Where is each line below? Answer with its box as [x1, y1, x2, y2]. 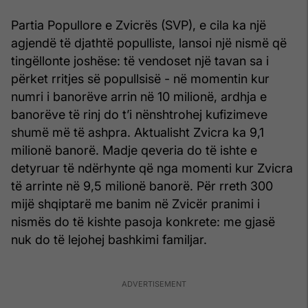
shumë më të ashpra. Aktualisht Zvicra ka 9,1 [11, 124, 264, 140]
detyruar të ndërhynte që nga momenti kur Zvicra [11, 160, 293, 175]
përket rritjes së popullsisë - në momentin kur [11, 71, 269, 86]
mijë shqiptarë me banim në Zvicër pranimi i [11, 196, 260, 211]
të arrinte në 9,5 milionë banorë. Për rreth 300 [11, 178, 273, 193]
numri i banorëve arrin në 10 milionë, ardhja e [11, 89, 267, 104]
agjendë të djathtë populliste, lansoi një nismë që [11, 35, 287, 50]
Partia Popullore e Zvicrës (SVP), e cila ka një [11, 17, 266, 32]
